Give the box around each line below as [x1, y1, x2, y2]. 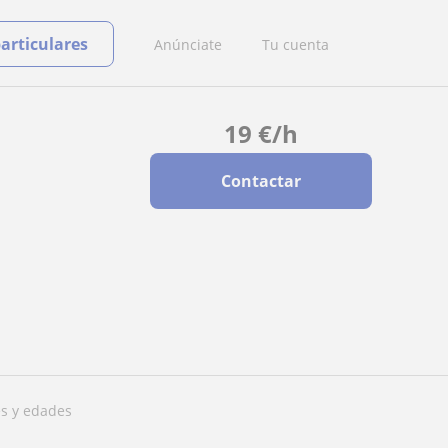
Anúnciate [154, 34, 222, 54]
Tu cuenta [262, 34, 329, 54]
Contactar [220, 170, 301, 192]
